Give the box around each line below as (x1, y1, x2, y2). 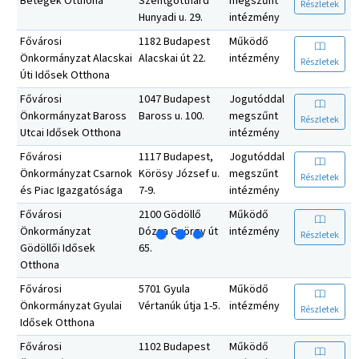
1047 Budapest (139, 91, 210, 107)
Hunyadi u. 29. (139, 9, 203, 26)
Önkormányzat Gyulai (20, 297, 122, 314)
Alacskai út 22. (139, 50, 206, 67)
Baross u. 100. (139, 107, 204, 124)
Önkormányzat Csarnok (20, 165, 132, 182)
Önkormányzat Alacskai (20, 50, 132, 67)
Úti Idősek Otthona (20, 67, 110, 83)
